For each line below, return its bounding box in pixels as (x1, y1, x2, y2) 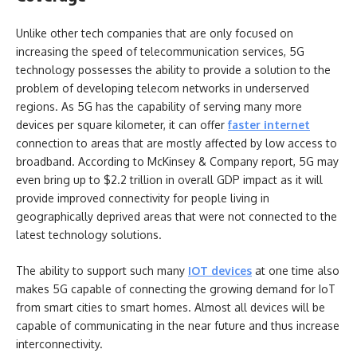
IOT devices (188, 264, 252, 277)
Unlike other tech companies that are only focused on (16, 25, 293, 40)
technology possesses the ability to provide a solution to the (16, 62, 331, 76)
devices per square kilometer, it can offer (16, 117, 228, 131)
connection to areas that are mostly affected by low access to (16, 135, 337, 150)
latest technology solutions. (16, 227, 162, 241)
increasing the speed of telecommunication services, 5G (16, 44, 304, 58)
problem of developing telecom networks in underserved (16, 80, 309, 95)
